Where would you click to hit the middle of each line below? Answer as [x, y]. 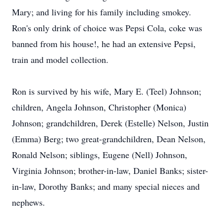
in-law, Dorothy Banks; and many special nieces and [106, 186]
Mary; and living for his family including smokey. [102, 12]
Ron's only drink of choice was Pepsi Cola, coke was [107, 28]
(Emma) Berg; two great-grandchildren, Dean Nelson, [109, 139]
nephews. [28, 202]
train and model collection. [60, 59]
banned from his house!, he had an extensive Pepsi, [104, 44]
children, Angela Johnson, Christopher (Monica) [99, 107]
